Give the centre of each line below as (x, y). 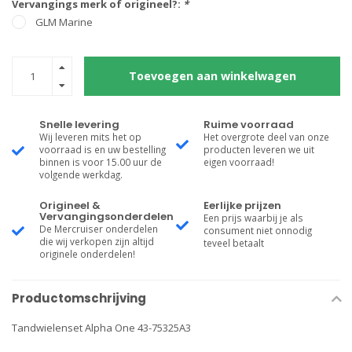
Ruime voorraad (249, 125)
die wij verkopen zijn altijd (97, 241)
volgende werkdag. (81, 174)
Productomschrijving (79, 298)
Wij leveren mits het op (90, 137)
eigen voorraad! (239, 162)
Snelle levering (79, 125)
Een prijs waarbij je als (253, 218)
